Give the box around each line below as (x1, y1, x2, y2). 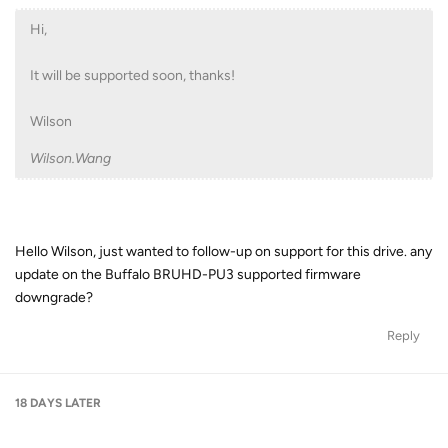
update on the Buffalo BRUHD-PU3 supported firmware (15, 266, 361, 283)
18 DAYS (15, 396, 62, 410)
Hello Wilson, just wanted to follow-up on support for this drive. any (15, 243, 432, 260)
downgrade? (15, 289, 93, 306)
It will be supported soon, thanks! (30, 67, 235, 84)
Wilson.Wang (30, 150, 111, 167)
